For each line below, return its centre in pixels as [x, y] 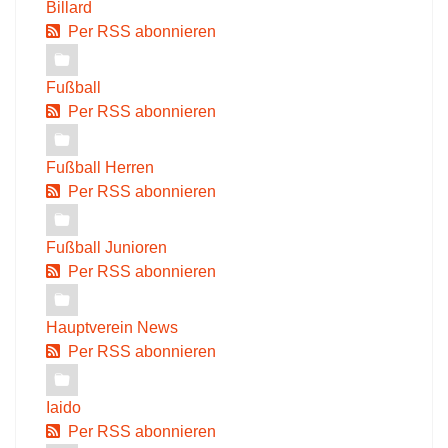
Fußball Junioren [106, 247]
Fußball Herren [100, 167]
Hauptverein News [112, 327]
